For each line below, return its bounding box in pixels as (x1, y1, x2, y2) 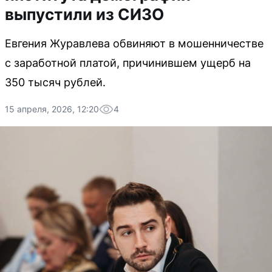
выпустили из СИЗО (5, 5, 164, 24)
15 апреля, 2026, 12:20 (5, 104, 99, 114)
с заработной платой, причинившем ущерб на (5, 56, 251, 69)
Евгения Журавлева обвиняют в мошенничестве (5, 37, 263, 50)
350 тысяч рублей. (5, 76, 106, 89)
